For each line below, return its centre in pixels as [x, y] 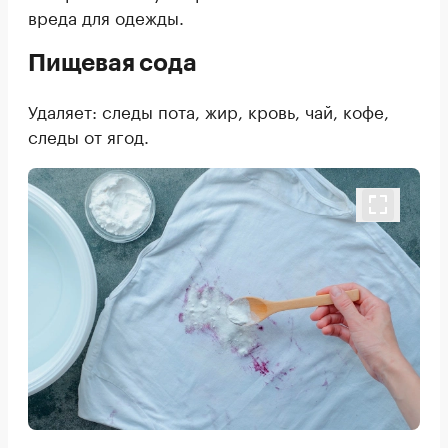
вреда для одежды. [106, 16]
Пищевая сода [112, 63]
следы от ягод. [88, 135]
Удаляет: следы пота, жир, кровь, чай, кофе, [208, 110]
